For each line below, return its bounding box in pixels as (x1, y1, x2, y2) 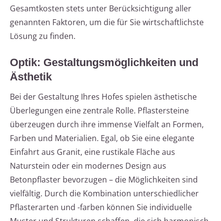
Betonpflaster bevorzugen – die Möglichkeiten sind (10, 174, 198, 185)
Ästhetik (10, 71, 52, 83)
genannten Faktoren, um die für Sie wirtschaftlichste (10, 17, 204, 28)
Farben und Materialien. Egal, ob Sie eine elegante (10, 133, 194, 144)
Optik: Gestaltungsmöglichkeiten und (10, 56, 198, 69)
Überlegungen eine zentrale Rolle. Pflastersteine (10, 105, 189, 116)
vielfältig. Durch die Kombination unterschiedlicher (10, 188, 199, 199)
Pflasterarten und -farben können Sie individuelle (10, 202, 192, 213)
